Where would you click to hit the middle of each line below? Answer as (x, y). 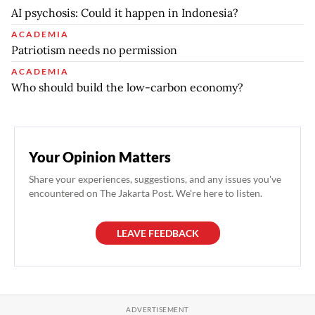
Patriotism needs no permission (94, 50)
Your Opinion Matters (100, 157)
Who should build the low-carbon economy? (127, 88)
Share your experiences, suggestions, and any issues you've (155, 179)
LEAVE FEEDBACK (157, 233)
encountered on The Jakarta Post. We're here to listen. (146, 193)
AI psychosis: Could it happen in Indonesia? (125, 13)
